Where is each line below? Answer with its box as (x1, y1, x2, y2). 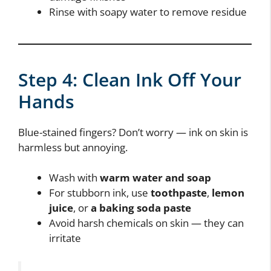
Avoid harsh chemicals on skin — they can (49, 216, 244, 230)
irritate (49, 231, 81, 246)
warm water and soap (100, 171, 211, 185)
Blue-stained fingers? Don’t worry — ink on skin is (18, 125, 248, 139)
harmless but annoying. (18, 140, 128, 154)
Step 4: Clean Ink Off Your (18, 67, 241, 92)
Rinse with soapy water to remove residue (49, 4, 247, 19)
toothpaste (151, 186, 207, 200)
